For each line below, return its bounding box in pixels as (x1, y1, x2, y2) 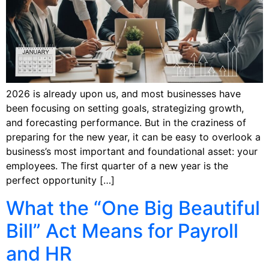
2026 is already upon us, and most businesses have (6, 88, 241, 100)
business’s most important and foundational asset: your (6, 145, 258, 158)
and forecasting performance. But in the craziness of (6, 116, 246, 129)
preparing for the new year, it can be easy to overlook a (6, 131, 261, 144)
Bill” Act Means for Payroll (6, 219, 238, 243)
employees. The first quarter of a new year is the (6, 160, 228, 172)
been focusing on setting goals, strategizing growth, (6, 102, 244, 115)
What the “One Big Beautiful (6, 196, 260, 220)
